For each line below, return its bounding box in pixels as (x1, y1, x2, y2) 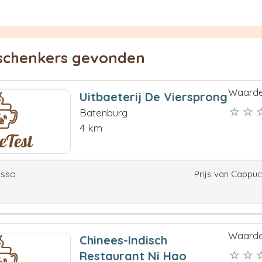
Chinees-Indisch (79, 233, 167, 247)
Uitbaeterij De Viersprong (79, 89, 227, 104)
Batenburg (79, 106, 127, 119)
